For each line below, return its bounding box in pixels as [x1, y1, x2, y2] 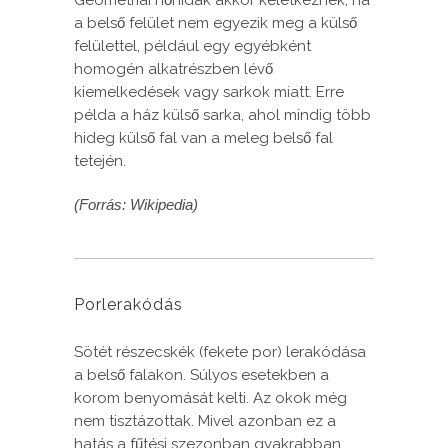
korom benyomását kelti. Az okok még [74, 389, 347, 408]
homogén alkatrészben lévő [74, 60, 273, 79]
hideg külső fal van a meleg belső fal [74, 129, 333, 148]
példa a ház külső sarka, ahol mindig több [74, 106, 371, 125]
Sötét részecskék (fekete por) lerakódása [74, 343, 366, 362]
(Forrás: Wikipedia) [74, 196, 198, 214]
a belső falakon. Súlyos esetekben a [74, 366, 329, 385]
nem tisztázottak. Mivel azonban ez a [74, 412, 336, 431]
